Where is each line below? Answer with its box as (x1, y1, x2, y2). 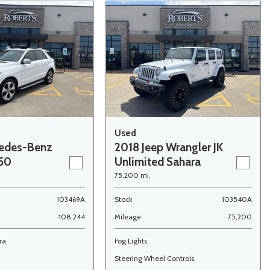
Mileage (114, 212, 141, 221)
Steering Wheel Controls (114, 254, 194, 263)
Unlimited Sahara (114, 155, 201, 169)
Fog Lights (114, 236, 147, 245)
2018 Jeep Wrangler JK (114, 140, 223, 154)
